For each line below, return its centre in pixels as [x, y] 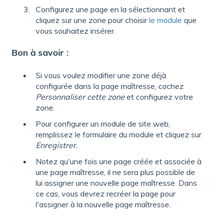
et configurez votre [159, 97]
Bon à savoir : [40, 52]
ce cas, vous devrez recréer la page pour [106, 194]
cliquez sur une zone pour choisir [92, 20]
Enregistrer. [57, 145]
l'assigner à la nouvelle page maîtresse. [103, 205]
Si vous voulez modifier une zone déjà [101, 76]
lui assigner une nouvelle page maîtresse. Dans [116, 183]
